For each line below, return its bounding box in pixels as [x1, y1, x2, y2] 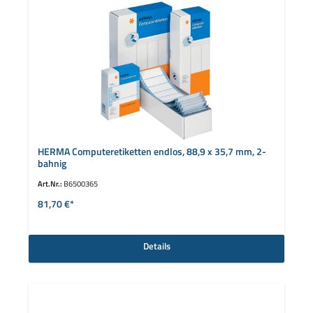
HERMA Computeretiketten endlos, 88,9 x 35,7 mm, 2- [37, 143, 266, 159]
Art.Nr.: [37, 177, 64, 190]
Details [143, 238, 170, 253]
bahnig [37, 155, 66, 171]
